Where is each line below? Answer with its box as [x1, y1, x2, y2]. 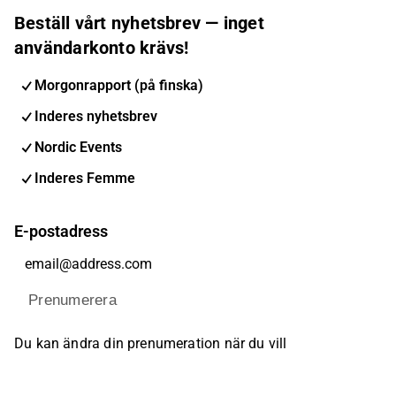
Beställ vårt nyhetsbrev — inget [14, 11, 264, 34]
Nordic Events [34, 138, 122, 156]
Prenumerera [28, 292, 117, 309]
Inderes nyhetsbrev [34, 107, 157, 125]
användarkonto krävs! [14, 36, 189, 58]
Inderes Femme [34, 169, 135, 187]
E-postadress [14, 222, 108, 240]
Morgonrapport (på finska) [34, 76, 203, 94]
